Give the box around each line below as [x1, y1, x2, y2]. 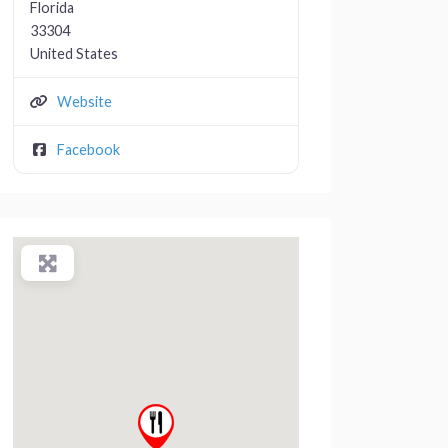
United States [30, 44, 118, 62]
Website [56, 92, 112, 110]
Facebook [56, 140, 120, 158]
